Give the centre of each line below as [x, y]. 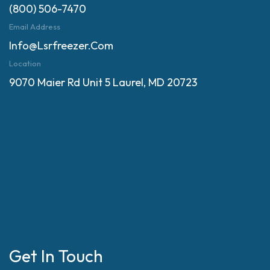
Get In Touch [56, 256]
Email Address [35, 27]
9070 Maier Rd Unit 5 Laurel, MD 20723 [103, 83]
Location [25, 64]
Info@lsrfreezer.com [61, 46]
